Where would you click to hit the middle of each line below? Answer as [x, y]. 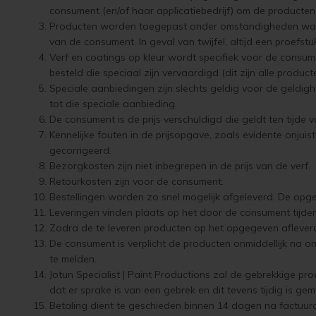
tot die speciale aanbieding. [113, 104]
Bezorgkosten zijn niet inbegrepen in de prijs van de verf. [180, 166]
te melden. [73, 259]
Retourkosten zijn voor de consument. [136, 181]
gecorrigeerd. [80, 150]
